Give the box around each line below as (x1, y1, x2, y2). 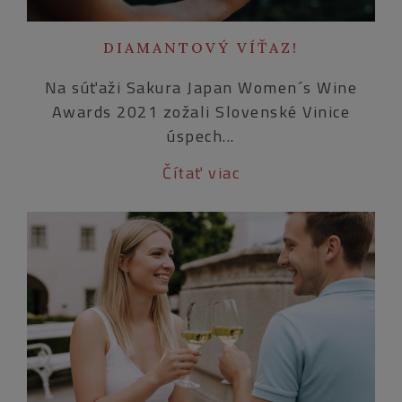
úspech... (167, 123, 235, 148)
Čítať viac (162, 160, 240, 185)
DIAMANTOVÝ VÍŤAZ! (103, 38, 299, 57)
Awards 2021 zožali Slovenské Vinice (51, 99, 351, 124)
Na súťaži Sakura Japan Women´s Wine (44, 74, 358, 100)
